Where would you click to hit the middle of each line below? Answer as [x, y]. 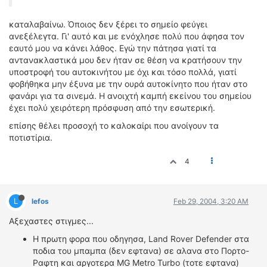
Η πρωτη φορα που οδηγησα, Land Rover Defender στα [141, 239]
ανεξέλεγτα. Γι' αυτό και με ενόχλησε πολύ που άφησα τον [127, 36]
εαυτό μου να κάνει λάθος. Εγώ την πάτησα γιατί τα [113, 48]
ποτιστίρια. [31, 137]
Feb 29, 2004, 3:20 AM [211, 201]
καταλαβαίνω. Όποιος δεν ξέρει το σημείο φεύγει [108, 24]
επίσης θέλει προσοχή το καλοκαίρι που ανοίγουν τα [114, 125]
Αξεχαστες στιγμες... [51, 221]
